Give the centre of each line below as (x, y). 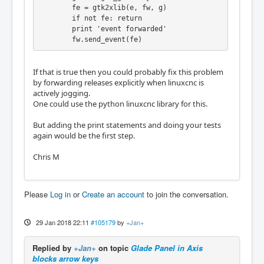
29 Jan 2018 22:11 (62, 222)
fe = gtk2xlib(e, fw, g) (55, 8)
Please (37, 194)
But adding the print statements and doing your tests (127, 125)
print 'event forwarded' (55, 29)
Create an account (113, 194)
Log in (60, 194)
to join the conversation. (187, 194)
